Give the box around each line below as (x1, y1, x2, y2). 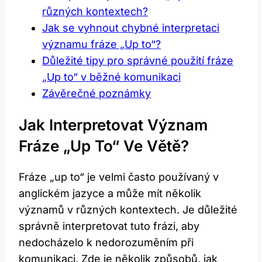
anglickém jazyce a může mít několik (19, 187, 201, 200)
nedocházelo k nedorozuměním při (19, 236, 194, 249)
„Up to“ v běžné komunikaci (42, 70, 181, 83)
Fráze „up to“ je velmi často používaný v (19, 171, 219, 184)
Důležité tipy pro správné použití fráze (42, 54, 233, 67)
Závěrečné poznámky (42, 87, 151, 99)
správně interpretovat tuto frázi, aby (19, 220, 199, 233)
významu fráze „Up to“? (42, 37, 161, 50)
